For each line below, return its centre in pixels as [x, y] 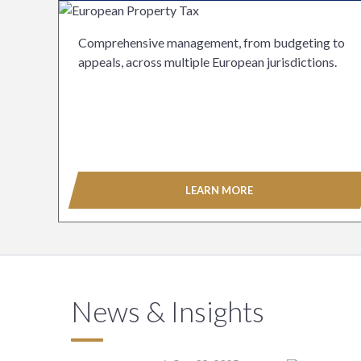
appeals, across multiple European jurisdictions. [207, 62]
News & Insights [168, 311]
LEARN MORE [219, 190]
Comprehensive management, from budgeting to [212, 42]
